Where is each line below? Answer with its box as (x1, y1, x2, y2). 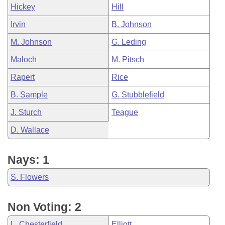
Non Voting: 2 (8, 200, 81, 213)
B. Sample (11, 90, 48, 99)
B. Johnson (111, 20, 152, 29)
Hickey (11, 3, 35, 11)
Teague (111, 108, 138, 117)
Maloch (11, 55, 37, 64)
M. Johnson (11, 38, 52, 46)
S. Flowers (11, 173, 49, 181)
